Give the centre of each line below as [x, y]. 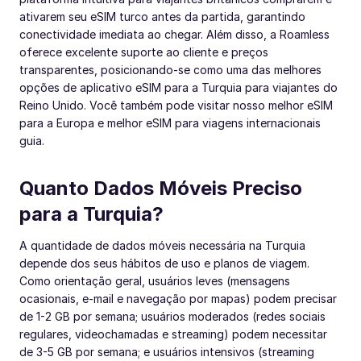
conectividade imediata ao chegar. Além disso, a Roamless [174, 34]
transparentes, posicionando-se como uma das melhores [170, 69]
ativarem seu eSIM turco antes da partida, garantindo [162, 16]
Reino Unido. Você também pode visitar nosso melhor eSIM [176, 105]
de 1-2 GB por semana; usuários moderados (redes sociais [172, 316]
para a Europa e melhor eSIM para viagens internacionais [170, 122]
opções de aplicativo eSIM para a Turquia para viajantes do [178, 87]
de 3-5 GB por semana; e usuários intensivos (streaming [167, 351]
